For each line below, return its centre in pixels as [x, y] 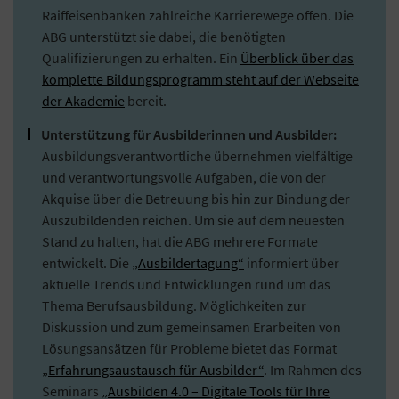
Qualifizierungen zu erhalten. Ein [141, 57]
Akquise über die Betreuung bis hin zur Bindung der [196, 198]
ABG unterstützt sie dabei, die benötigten [164, 36]
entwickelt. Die [87, 262]
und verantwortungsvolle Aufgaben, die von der [184, 177]
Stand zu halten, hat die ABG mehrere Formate [180, 241]
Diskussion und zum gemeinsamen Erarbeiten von [191, 326]
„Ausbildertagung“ [188, 262]
